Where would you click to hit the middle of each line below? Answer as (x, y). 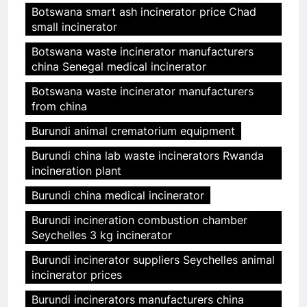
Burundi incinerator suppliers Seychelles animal (153, 260)
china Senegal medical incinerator (119, 67)
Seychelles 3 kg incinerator (102, 235)
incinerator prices (77, 275)
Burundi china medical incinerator (118, 196)
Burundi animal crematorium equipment (133, 131)
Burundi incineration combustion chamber (139, 220)
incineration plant (76, 171)
